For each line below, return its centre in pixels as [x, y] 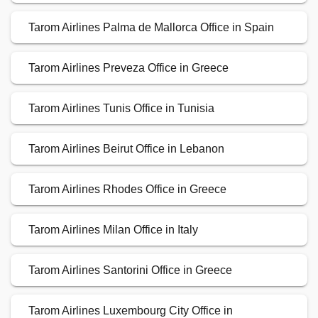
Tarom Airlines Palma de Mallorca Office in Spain [151, 28]
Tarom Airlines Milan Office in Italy [113, 230]
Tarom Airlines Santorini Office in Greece [130, 270]
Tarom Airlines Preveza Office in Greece [128, 68]
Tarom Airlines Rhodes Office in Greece [127, 190]
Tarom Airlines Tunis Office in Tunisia [121, 109]
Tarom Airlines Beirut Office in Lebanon [126, 149]
